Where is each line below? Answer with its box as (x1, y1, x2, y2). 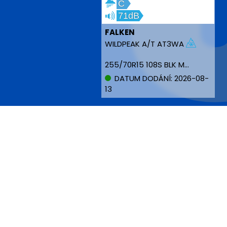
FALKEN (105, 27, 135, 37)
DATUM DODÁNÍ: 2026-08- (112, 73, 209, 84)
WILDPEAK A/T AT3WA (105, 39, 186, 50)
